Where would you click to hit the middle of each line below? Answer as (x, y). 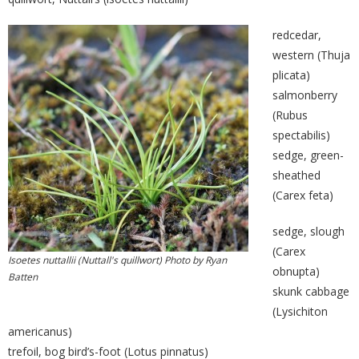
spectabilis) (301, 135)
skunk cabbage (311, 291)
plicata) (291, 75)
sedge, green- (308, 155)
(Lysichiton (300, 311)
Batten (23, 277)
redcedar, (297, 35)
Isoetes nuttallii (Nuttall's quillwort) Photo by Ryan (117, 260)
